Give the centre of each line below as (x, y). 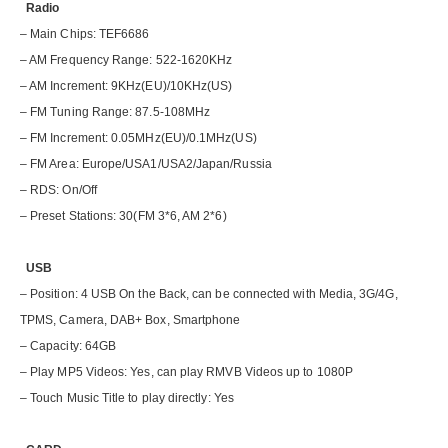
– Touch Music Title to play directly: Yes (127, 398)
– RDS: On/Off (58, 190)
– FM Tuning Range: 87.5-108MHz (115, 112)
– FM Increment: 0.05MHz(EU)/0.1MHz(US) (138, 138)
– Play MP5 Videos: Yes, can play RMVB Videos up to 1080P (186, 372)
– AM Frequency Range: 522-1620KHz (126, 60)
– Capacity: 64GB (68, 346)
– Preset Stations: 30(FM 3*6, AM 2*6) (123, 216)
